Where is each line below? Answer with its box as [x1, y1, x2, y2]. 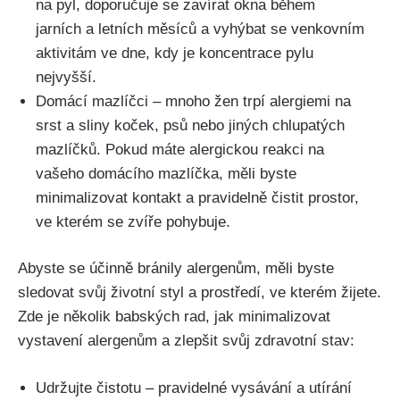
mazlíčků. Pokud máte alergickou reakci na [36, 140, 324, 158]
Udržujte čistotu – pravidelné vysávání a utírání [36, 379, 352, 396]
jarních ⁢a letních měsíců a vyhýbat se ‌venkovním [36, 20, 364, 37]
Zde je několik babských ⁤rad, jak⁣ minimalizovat [18, 308, 330, 326]
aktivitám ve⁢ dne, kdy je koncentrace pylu [36, 44, 313, 62]
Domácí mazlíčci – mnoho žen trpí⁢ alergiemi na [36, 92, 351, 110]
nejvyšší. [36, 68, 96, 86]
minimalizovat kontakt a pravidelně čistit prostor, [36, 188, 359, 206]
